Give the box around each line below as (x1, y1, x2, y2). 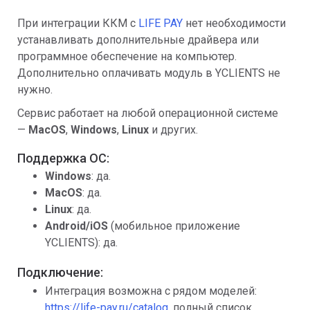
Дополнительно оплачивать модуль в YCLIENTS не (17, 66, 280, 80)
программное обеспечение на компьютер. (17, 49, 237, 63)
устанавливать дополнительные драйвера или (17, 33, 259, 46)
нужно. (17, 82, 53, 96)
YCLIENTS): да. (45, 236, 118, 250)
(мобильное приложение (108, 219, 240, 233)
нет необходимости (183, 16, 286, 30)
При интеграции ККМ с (17, 16, 138, 30)
